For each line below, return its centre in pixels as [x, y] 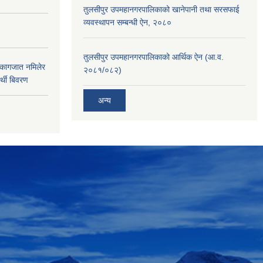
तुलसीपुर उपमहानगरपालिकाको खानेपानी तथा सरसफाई [161, 9]
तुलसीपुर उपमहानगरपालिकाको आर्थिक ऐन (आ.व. [154, 57]
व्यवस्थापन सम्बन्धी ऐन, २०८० [127, 22]
